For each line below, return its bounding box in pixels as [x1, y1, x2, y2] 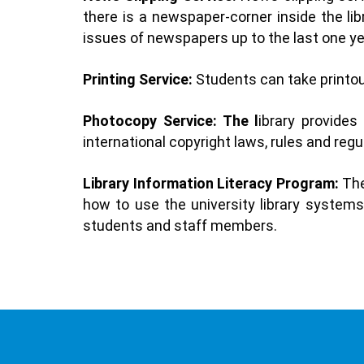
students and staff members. [83, 216, 277, 234]
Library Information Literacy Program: [83, 174, 339, 192]
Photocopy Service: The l [83, 111, 259, 129]
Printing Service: [83, 70, 193, 88]
